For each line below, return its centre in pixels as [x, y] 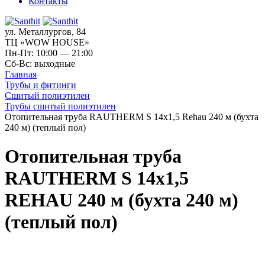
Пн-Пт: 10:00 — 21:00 [49, 53]
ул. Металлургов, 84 [45, 31]
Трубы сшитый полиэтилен [60, 106]
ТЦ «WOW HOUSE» [47, 42]
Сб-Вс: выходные [40, 63]
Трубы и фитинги [41, 85]
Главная [21, 74]
